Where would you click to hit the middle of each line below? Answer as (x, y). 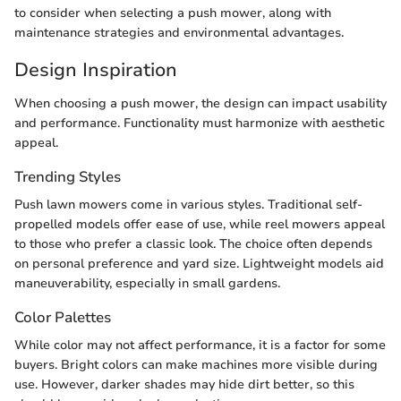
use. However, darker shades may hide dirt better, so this (184, 385)
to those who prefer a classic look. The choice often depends (193, 244)
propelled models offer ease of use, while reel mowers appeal (200, 225)
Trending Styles (68, 177)
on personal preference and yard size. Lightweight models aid (199, 264)
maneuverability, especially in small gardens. (147, 284)
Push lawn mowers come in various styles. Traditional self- (188, 205)
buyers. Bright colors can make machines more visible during (196, 365)
